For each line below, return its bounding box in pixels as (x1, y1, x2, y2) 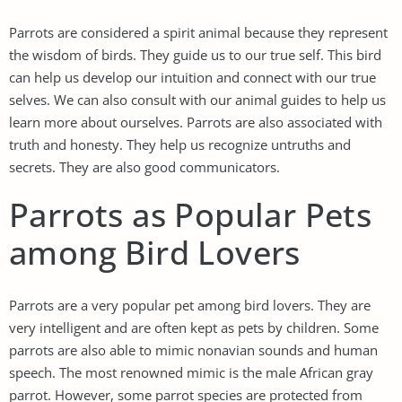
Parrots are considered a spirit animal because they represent (9, 22, 388, 41)
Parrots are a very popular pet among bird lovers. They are (9, 295, 371, 314)
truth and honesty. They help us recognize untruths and (9, 135, 351, 153)
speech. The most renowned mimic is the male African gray (9, 363, 373, 381)
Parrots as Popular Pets (9, 192, 372, 237)
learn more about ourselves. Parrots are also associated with (9, 112, 382, 131)
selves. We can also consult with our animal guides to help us (9, 90, 386, 109)
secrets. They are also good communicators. (9, 157, 280, 176)
